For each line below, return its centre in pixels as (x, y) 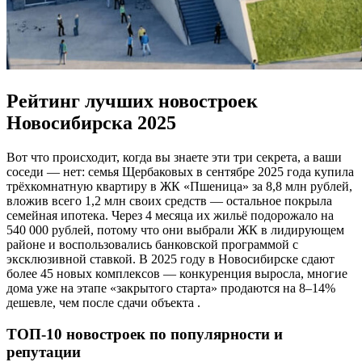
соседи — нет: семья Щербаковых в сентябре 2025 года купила (180, 172)
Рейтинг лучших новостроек (132, 101)
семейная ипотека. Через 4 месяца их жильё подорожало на (170, 216)
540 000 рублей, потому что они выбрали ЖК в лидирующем (175, 230)
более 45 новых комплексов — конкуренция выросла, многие (177, 274)
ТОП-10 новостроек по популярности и (145, 334)
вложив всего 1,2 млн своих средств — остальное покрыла (169, 201)
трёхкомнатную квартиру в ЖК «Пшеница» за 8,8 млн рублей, (179, 187)
